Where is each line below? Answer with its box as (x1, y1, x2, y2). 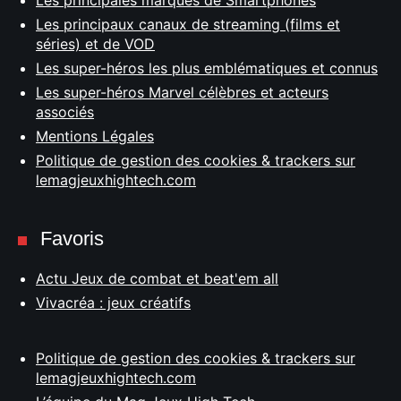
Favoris (40, 226, 104, 250)
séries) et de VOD (36, 34, 155, 53)
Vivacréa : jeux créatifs (36, 293, 191, 311)
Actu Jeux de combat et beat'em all (36, 269, 278, 287)
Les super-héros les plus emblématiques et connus (36, 58, 378, 77)
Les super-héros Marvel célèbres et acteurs (36, 82, 328, 101)
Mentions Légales (36, 126, 154, 145)
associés (36, 102, 94, 121)
